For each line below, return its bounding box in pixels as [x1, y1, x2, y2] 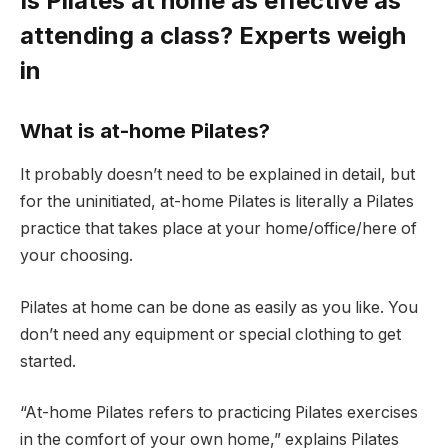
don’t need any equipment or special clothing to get [20, 324, 401, 344]
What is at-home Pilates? [20, 117, 270, 143]
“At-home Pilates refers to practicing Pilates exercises [20, 403, 418, 423]
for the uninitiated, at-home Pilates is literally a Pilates [20, 192, 414, 212]
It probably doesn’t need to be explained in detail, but [20, 165, 415, 185]
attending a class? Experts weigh [20, 21, 406, 51]
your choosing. [20, 246, 133, 266]
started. [20, 351, 76, 371]
